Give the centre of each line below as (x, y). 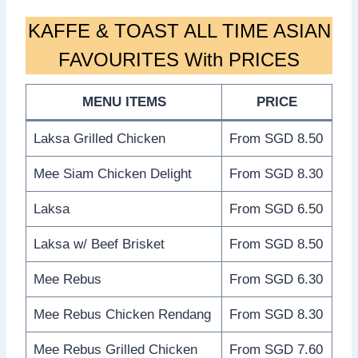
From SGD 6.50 (276, 209)
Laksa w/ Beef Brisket (99, 244)
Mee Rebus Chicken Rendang (122, 314)
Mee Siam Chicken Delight (112, 173)
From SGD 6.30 (276, 279)
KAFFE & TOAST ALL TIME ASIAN (179, 30)
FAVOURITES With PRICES (179, 59)
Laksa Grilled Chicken (99, 138)
